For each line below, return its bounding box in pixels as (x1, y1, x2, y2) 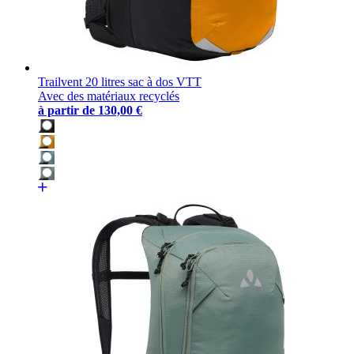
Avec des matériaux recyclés (38, 89, 179, 104)
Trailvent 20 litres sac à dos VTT (38, 75, 201, 89)
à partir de (38, 104, 95, 118)
